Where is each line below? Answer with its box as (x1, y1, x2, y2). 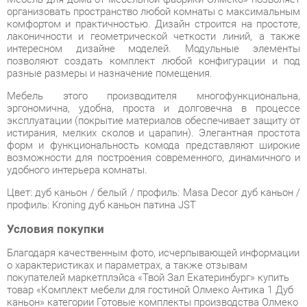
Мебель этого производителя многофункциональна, (6, 49, 288, 62)
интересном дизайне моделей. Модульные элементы (6, 3, 288, 16)
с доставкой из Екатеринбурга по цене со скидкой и (6, 258, 242, 271)
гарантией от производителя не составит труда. (6, 270, 222, 283)
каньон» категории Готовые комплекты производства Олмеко (6, 247, 286, 259)
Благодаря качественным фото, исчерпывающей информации (6, 199, 288, 212)
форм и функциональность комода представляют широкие (6, 96, 288, 109)
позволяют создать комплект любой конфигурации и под (6, 16, 288, 28)
